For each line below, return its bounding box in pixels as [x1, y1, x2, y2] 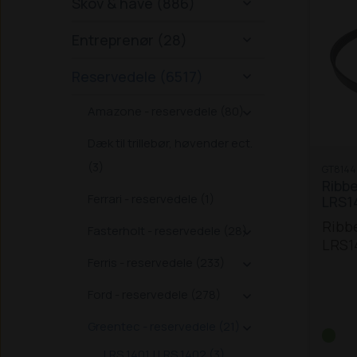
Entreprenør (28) [72, 30, 187, 49]
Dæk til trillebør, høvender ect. [88, 135, 253, 151]
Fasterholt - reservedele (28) [88, 222, 247, 239]
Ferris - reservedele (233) [88, 254, 225, 271]
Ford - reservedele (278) [88, 286, 221, 303]
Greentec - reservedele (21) [88, 318, 240, 335]
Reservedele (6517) [72, 67, 203, 86]
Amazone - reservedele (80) [88, 103, 244, 120]
